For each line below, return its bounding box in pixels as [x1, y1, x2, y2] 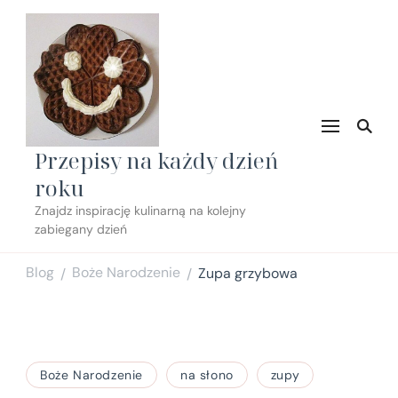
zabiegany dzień [35, 221, 127, 237]
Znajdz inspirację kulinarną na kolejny [35, 203, 246, 219]
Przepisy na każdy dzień [35, 146, 278, 175]
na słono [180, 367, 234, 383]
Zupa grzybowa [198, 263, 298, 283]
